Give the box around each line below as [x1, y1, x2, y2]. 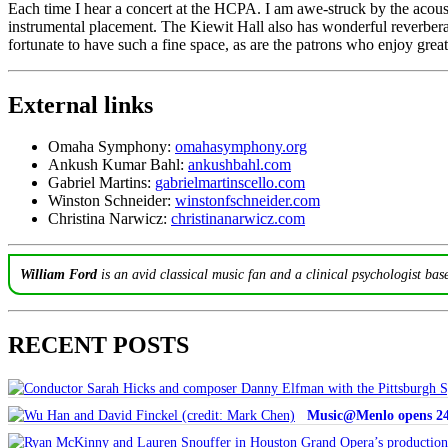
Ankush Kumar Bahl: [48, 156, 188, 174]
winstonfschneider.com [175, 192, 320, 210]
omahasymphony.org [175, 138, 307, 156]
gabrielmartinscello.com [155, 174, 305, 192]
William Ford [20, 266, 97, 283]
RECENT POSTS [8, 331, 189, 358]
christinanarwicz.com [171, 210, 305, 228]
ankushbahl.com [188, 156, 291, 174]
